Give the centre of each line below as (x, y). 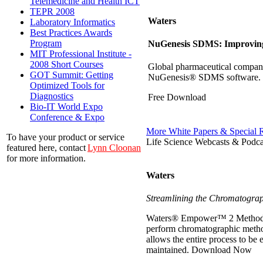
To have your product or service (65, 137)
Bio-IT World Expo (66, 107)
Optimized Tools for (67, 86)
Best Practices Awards (71, 33)
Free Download (177, 97)
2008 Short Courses (67, 65)
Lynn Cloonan (114, 148)
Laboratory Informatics (73, 22)
